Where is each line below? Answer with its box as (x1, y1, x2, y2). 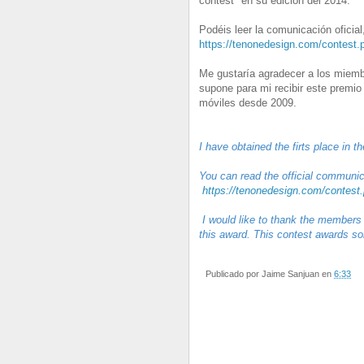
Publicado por (206, 269, 262, 279)
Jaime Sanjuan (262, 269, 319, 279)
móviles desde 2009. (199, 97, 297, 110)
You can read (199, 170, 261, 183)
